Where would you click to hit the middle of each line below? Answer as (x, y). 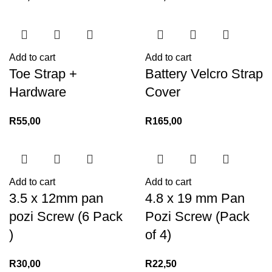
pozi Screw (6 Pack (66, 216)
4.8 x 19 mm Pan (195, 198)
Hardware (38, 92)
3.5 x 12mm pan (56, 198)
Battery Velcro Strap (204, 73)
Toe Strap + (43, 73)
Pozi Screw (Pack (197, 216)
